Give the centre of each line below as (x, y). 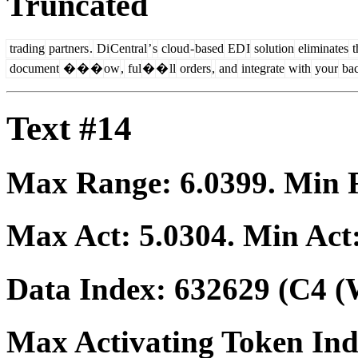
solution (272, 48)
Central (129, 48)
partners (67, 48)
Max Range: (93, 183)
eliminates (322, 48)
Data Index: (90, 288)
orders (194, 68)
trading (26, 48)
